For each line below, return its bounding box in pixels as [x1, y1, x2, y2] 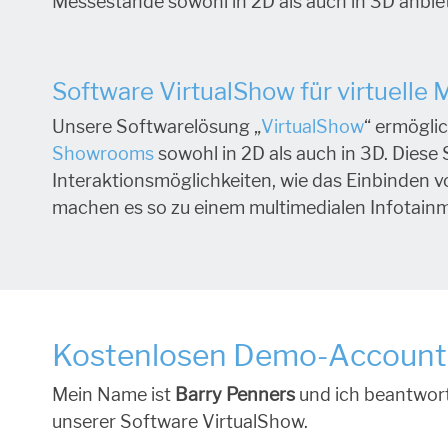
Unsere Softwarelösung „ [52, 116, 261, 138]
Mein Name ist [52, 384, 171, 406]
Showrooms [52, 143, 154, 165]
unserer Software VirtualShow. [52, 411, 308, 433]
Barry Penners [175, 384, 295, 406]
